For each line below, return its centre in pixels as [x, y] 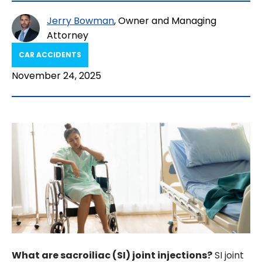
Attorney [68, 35]
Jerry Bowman [80, 21]
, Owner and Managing [165, 21]
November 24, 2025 [56, 76]
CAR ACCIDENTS [50, 55]
